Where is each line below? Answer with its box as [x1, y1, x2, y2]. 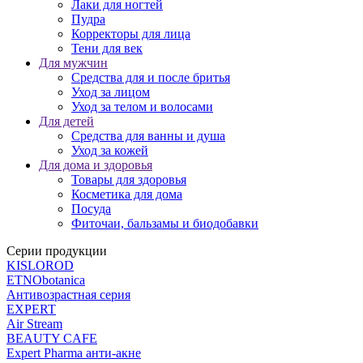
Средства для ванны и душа [71, 129, 225, 143]
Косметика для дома [71, 187, 182, 201]
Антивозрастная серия [6, 288, 130, 301]
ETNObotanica [6, 273, 85, 287]
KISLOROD [6, 258, 74, 272]
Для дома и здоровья [39, 158, 152, 172]
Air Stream [6, 317, 62, 331]
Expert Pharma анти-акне [6, 346, 141, 360]
